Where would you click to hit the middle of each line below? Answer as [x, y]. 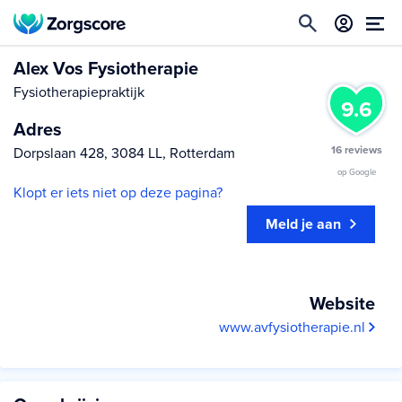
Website [342, 304]
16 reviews [356, 150]
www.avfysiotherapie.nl [294, 328]
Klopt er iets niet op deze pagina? [118, 193]
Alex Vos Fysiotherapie [106, 69]
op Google [356, 172]
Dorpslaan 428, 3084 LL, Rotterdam [124, 153]
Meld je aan [303, 224]
